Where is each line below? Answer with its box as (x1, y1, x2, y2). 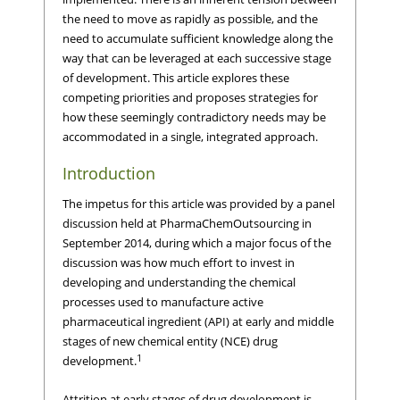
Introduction (62, 162, 155, 184)
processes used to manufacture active (62, 294, 263, 311)
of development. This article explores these (62, 70, 289, 86)
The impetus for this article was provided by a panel (62, 196, 335, 212)
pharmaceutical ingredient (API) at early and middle (62, 313, 334, 330)
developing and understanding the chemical (62, 274, 296, 291)
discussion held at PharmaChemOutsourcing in (62, 215, 312, 232)
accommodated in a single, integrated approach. (62, 129, 318, 145)
